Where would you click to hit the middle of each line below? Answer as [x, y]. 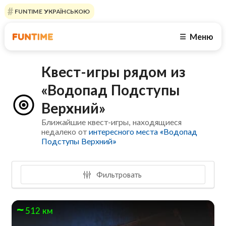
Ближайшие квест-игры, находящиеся [112, 122]
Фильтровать [118, 174]
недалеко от [65, 132]
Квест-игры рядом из [114, 72]
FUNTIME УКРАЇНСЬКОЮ [51, 11]
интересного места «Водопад [143, 132]
